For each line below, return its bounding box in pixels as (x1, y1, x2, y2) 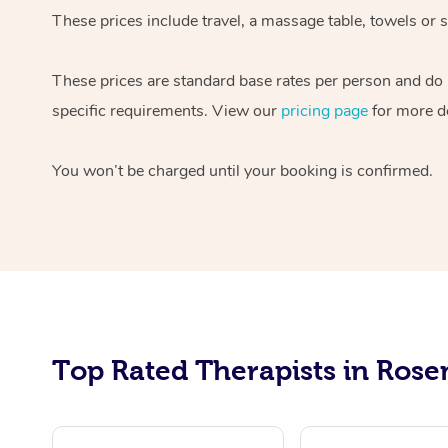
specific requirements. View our (52, 99, 281, 122)
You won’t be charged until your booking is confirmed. (52, 159, 433, 182)
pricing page (281, 99, 368, 122)
